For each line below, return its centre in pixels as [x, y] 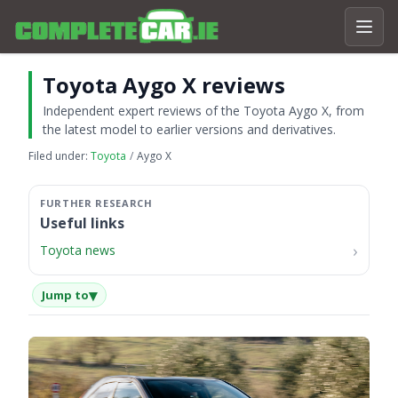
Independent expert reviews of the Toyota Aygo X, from [203, 111]
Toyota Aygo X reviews [164, 85]
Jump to [65, 295]
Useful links [82, 223]
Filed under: [60, 156]
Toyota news [78, 251]
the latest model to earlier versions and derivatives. [189, 130]
